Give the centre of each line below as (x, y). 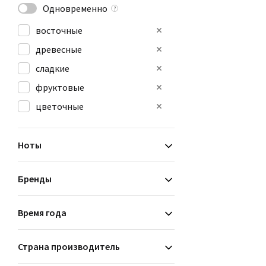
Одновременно (75, 8)
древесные (59, 49)
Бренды (35, 179)
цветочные (60, 106)
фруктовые (60, 87)
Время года (42, 213)
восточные (59, 30)
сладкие (53, 68)
